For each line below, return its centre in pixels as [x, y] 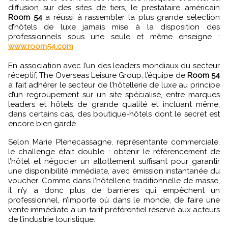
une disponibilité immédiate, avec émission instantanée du [114, 171]
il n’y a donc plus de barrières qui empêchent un [114, 190]
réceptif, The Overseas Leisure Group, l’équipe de [98, 75]
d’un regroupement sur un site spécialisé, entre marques [114, 95]
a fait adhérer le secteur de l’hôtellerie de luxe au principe [114, 85]
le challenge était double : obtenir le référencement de [114, 152]
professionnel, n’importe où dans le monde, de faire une [114, 200]
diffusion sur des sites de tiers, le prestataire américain [114, 8]
